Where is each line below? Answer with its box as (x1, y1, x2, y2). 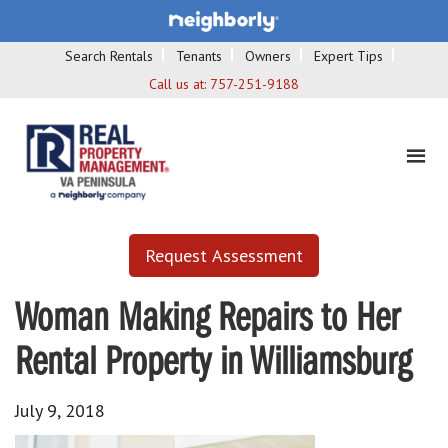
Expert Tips (314, 46, 383, 65)
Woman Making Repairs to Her (15, 299, 400, 340)
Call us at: (149, 74, 210, 93)
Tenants (176, 46, 222, 65)
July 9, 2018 (15, 398, 105, 422)
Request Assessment (145, 243, 303, 267)
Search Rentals (65, 46, 153, 65)
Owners (245, 46, 291, 65)
